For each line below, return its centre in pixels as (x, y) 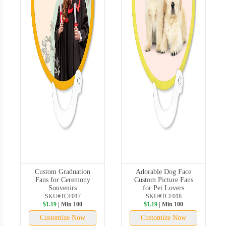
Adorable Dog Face (163, 172)
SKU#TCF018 (163, 196)
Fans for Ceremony (63, 180)
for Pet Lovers (163, 188)
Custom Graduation (63, 172)
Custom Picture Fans (163, 180)
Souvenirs (63, 188)
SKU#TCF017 (63, 196)
